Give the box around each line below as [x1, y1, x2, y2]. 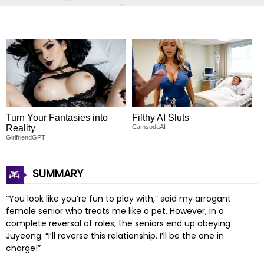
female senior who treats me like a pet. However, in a [6, 204, 224, 217]
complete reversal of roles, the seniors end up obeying [6, 217, 230, 229]
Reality [6, 123, 35, 133]
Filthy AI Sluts [132, 112, 189, 123]
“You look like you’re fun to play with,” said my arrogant [6, 192, 231, 204]
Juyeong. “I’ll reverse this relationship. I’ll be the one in [6, 229, 224, 242]
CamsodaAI [132, 123, 166, 130]
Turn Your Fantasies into [6, 112, 108, 123]
